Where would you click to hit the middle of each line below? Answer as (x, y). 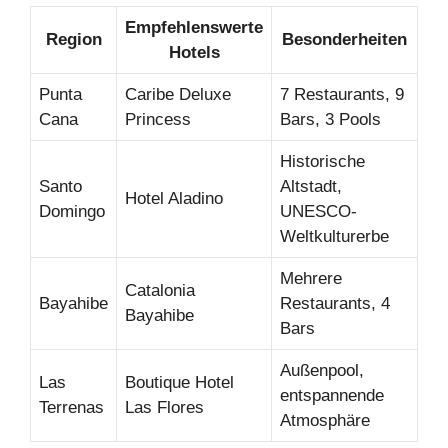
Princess (158, 119)
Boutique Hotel (179, 382)
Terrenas (71, 407)
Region (73, 39)
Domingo (72, 211)
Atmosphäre (325, 420)
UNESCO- (318, 211)
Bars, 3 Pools (330, 119)
